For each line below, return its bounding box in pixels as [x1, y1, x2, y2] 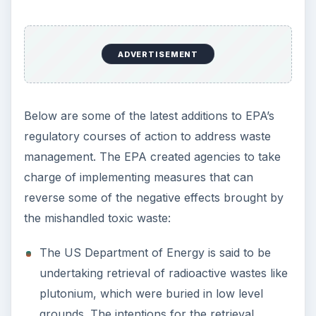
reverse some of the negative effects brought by [23, 190, 284, 205]
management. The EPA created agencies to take [23, 150, 281, 164]
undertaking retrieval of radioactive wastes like [39, 266, 288, 281]
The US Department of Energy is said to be [39, 245, 271, 260]
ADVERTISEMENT [117, 49, 199, 59]
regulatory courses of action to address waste [23, 129, 271, 144]
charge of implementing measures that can [23, 170, 253, 185]
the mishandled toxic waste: [23, 211, 171, 226]
